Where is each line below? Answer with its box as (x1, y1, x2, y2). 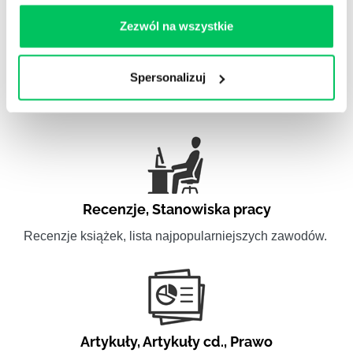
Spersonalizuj (129, 70, 206, 84)
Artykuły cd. (143, 333, 224, 351)
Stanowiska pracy (151, 201, 271, 218)
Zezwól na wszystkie (120, 19, 233, 32)
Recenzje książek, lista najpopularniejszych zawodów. (24, 229, 327, 243)
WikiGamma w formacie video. (24, 97, 193, 111)
